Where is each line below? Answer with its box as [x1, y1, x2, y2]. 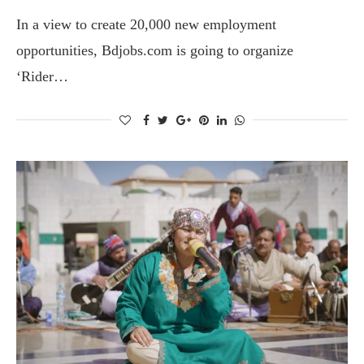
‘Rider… [16, 68, 68, 84]
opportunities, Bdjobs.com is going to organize [16, 42, 293, 58]
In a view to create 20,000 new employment [16, 16, 276, 32]
